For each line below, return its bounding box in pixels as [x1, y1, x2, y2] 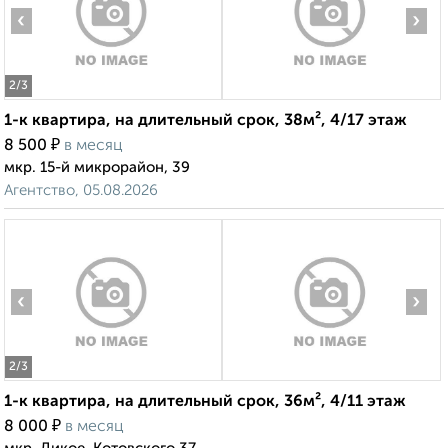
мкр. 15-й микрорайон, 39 [4, 160, 190, 176]
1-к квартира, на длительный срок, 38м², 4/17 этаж [4, 113, 407, 130]
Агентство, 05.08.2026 [4, 183, 158, 199]
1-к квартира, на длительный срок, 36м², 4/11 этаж [4, 394, 406, 411]
